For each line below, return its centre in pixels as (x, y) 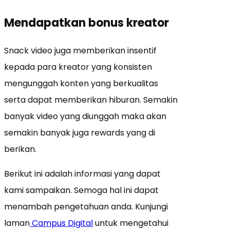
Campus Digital (61, 223)
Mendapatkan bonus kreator (87, 23)
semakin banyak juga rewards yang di (80, 132)
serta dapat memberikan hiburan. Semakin (91, 100)
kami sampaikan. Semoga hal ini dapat (81, 190)
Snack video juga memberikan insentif (80, 50)
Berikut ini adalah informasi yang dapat (82, 174)
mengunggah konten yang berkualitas (81, 83)
